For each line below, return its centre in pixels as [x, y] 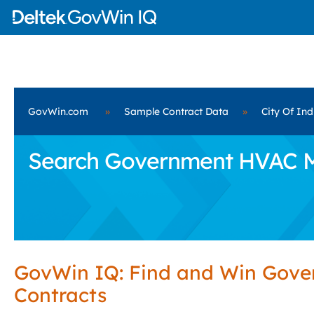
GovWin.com [58, 111]
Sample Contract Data [176, 111]
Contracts [60, 295]
